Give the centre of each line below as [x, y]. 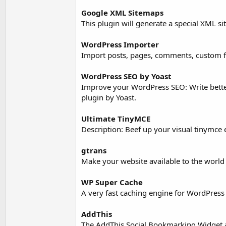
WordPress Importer [120, 44]
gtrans [94, 150]
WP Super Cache [112, 182]
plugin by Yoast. [109, 97]
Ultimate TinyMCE [116, 118]
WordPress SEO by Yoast [126, 76]
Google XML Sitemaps [122, 12]
